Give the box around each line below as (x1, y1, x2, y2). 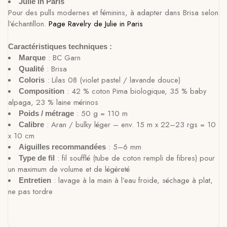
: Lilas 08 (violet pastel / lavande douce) (45, 74, 180, 86)
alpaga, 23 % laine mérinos (8, 96, 98, 108)
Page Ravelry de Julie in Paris (49, 18, 143, 29)
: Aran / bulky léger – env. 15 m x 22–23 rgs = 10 (44, 119, 216, 130)
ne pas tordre (8, 185, 53, 197)
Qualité (19, 64, 44, 73)
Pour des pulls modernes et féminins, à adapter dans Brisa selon (8, 7, 218, 18)
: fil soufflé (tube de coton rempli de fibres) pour (55, 152, 215, 164)
